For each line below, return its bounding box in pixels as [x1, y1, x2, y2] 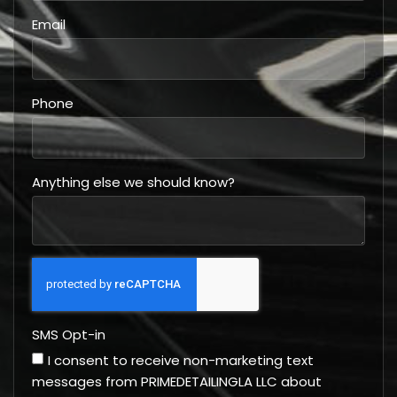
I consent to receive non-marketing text [48, 351, 314, 370]
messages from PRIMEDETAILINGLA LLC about [32, 372, 322, 392]
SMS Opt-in [32, 325, 105, 345]
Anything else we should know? [32, 173, 235, 192]
